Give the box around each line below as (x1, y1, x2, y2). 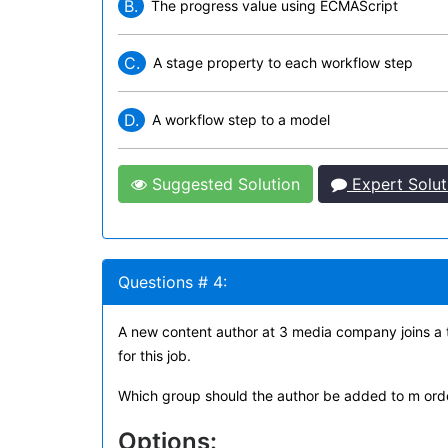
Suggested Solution (147, 174, 300, 194)
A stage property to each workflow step (153, 54, 413, 71)
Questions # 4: (118, 272, 227, 292)
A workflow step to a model (152, 111, 330, 128)
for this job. (118, 347, 191, 364)
